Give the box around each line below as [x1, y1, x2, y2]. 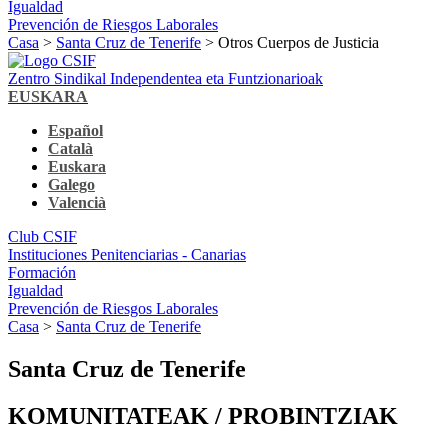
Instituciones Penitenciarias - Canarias [8, 245, 246, 263]
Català [48, 139, 93, 157]
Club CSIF [8, 227, 77, 245]
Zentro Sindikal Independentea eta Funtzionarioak [8, 69, 323, 87]
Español [48, 121, 103, 139]
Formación [8, 263, 76, 281]
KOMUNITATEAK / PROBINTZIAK [8, 402, 398, 429]
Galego [48, 175, 95, 193]
